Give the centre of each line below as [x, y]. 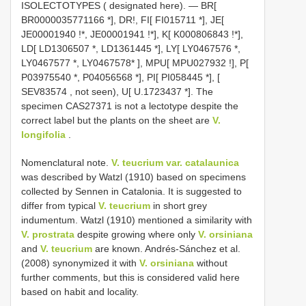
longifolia [43, 134]
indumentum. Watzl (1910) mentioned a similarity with [137, 220]
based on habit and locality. [80, 291]
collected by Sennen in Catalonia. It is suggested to [131, 191]
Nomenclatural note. [66, 162]
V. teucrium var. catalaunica [175, 162]
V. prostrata [48, 234]
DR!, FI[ [137, 19]
